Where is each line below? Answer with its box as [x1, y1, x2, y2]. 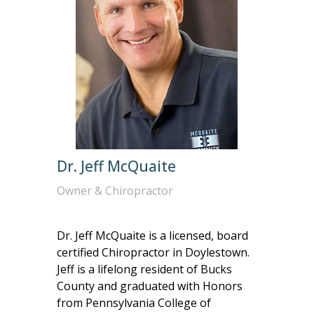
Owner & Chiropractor [56, 183, 173, 199]
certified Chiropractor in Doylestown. [56, 245, 250, 261]
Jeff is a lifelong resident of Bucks [56, 261, 232, 278]
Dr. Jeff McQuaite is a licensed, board [56, 228, 248, 244]
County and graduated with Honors [56, 278, 243, 294]
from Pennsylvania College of [56, 295, 211, 311]
